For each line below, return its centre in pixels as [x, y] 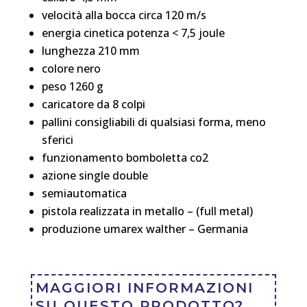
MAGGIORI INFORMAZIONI [144, 287]
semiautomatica [84, 193]
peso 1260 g [72, 86]
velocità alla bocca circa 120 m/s [124, 15]
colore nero [71, 68]
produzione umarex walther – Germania [145, 229]
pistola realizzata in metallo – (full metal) [147, 211]
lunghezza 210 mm [90, 50]
